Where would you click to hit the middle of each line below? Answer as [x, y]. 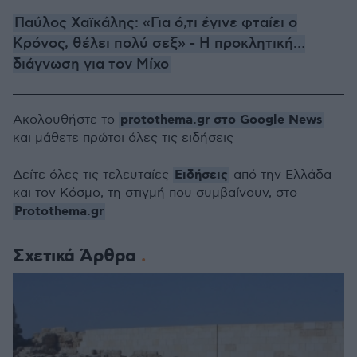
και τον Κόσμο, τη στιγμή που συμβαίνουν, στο [155, 193]
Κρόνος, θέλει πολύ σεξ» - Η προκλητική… [159, 43]
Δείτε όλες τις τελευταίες [93, 175]
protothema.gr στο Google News [222, 120]
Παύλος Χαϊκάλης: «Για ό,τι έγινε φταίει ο [156, 23]
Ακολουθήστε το [66, 120]
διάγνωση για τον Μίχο [91, 64]
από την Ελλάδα [280, 175]
